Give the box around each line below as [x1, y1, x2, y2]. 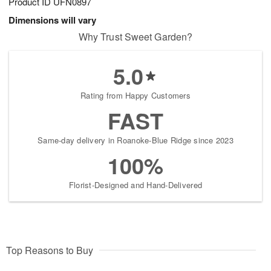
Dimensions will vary [8, 13, 96, 27]
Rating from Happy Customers [80, 90, 191, 102]
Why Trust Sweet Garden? [78, 30, 193, 44]
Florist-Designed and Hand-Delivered [68, 179, 203, 191]
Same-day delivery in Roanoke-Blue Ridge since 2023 [38, 134, 233, 146]
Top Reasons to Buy [6, 243, 93, 258]
